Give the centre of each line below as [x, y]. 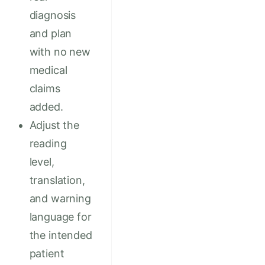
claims [45, 88]
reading [48, 143]
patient [47, 253]
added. [46, 106]
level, [42, 161]
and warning [60, 198]
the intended [61, 235]
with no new [60, 51]
